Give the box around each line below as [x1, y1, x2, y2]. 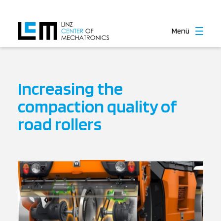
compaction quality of [18, 95, 176, 117]
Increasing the [18, 77, 123, 99]
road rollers [18, 113, 102, 135]
